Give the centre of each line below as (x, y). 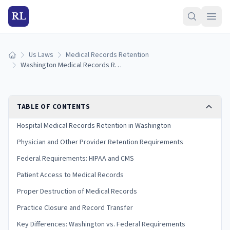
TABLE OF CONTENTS (54, 107)
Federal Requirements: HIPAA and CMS (75, 159)
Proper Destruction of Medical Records (77, 191)
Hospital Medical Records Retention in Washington (94, 126)
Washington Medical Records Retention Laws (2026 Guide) (118, 65)
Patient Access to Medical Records (70, 175)
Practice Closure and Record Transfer (75, 208)
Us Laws (41, 55)
